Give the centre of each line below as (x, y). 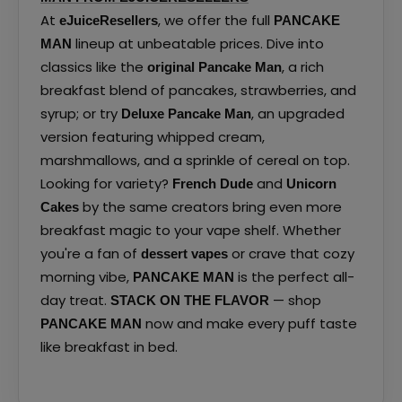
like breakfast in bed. (109, 346)
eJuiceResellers (109, 20)
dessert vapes (184, 253)
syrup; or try (81, 113)
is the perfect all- (294, 276)
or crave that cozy (291, 253)
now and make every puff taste (249, 323)
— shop (295, 300)
